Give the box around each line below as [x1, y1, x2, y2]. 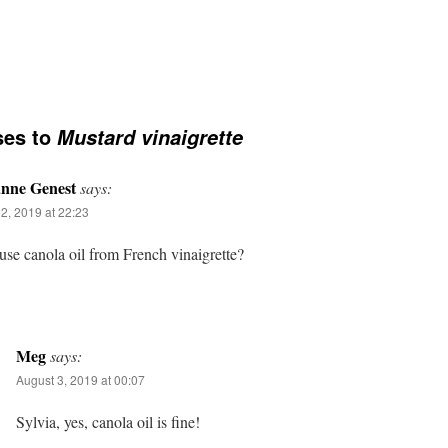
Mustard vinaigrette [57, 123, 243, 151]
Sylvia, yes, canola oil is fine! [16, 411, 200, 432]
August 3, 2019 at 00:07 [16, 371, 145, 388]
